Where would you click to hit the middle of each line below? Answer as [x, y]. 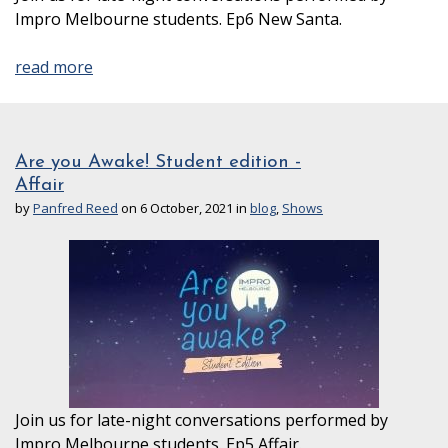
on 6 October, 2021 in [184, 208]
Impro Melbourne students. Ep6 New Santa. [178, 19]
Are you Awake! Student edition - [158, 163]
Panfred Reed [75, 208]
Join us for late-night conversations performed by [201, 419]
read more [54, 67]
